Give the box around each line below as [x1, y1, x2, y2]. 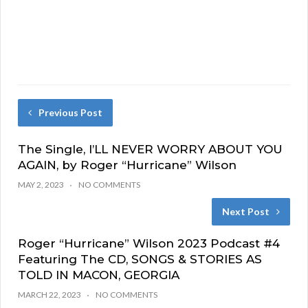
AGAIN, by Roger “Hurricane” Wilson [18, 157, 236, 172]
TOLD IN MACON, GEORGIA [18, 267, 179, 282]
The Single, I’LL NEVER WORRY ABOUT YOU [18, 142, 283, 156]
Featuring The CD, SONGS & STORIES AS [18, 252, 262, 266]
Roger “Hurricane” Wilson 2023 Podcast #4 [18, 236, 280, 250]
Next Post [222, 205, 269, 217]
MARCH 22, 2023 [18, 289, 81, 300]
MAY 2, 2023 [18, 179, 64, 190]
